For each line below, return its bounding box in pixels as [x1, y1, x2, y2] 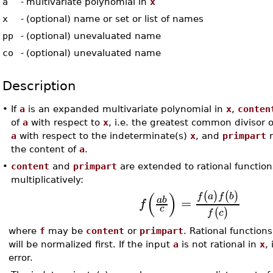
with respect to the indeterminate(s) [16, 130, 191, 141]
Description [2, 78, 76, 93]
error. [9, 252, 34, 263]
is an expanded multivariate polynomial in [25, 104, 227, 114]
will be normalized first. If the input [9, 239, 174, 250]
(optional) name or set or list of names [26, 13, 204, 24]
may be [45, 225, 87, 236]
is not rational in [179, 239, 260, 250]
